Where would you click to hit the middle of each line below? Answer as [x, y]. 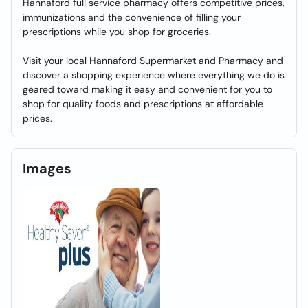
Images [47, 168]
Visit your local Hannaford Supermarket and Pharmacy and [153, 60]
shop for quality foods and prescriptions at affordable [143, 104]
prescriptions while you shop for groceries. [117, 32]
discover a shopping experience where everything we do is [154, 75]
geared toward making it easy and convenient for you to [147, 89]
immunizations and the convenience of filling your [132, 17]
